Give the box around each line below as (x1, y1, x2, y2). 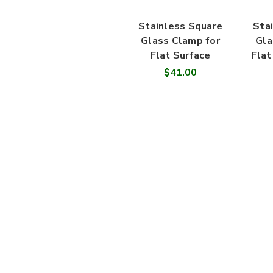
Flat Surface (150, 49, 211, 63)
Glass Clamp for (141, 34, 220, 48)
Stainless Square (138, 19, 222, 34)
